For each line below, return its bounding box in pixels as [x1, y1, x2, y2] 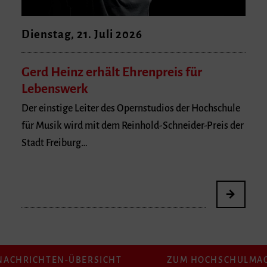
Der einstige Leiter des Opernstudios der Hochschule [21, 103, 240, 114]
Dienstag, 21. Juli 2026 [21, 27, 142, 41]
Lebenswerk [21, 82, 88, 97]
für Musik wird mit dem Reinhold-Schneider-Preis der [21, 120, 244, 131]
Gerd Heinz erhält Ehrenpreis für [21, 65, 202, 80]
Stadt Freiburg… [21, 137, 88, 148]
